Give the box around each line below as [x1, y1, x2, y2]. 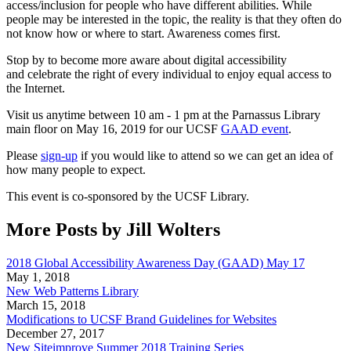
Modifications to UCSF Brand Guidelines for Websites [6, 312, 277, 326]
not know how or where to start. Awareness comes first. [6, 27, 280, 40]
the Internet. [6, 81, 65, 95]
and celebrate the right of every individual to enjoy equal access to [6, 67, 331, 81]
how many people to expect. [6, 163, 146, 176]
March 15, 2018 [6, 298, 85, 312]
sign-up [41, 149, 78, 162]
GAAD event [221, 122, 288, 136]
